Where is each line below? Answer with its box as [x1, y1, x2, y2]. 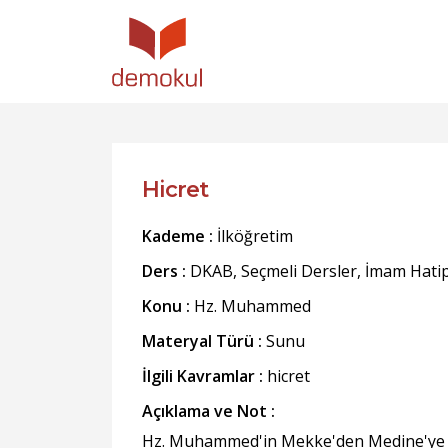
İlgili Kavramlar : [142, 365, 263, 387]
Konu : [142, 295, 190, 317]
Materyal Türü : [142, 330, 262, 352]
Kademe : [142, 225, 213, 247]
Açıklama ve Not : [142, 400, 275, 422]
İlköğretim [213, 225, 293, 247]
